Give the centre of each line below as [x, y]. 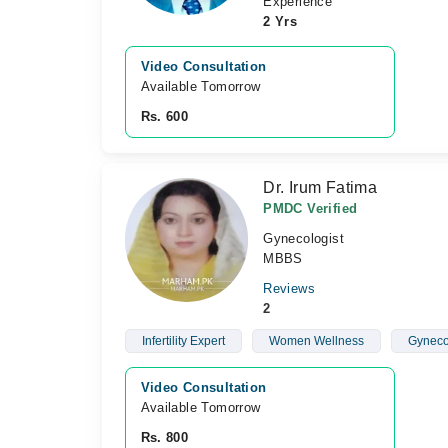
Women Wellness [316, 341]
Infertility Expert [183, 341]
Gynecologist [303, 238]
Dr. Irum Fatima [320, 187]
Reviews [289, 288]
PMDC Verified [310, 208]
